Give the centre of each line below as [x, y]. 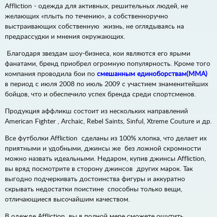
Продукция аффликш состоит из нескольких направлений [96, 111]
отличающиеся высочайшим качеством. [67, 200]
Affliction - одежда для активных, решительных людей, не [96, 6]
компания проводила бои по [51, 74]
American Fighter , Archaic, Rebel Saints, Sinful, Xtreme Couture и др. [108, 122]
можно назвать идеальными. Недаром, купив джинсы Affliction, [105, 159]
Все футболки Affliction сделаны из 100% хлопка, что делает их [106, 139]
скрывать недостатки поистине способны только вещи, [93, 189]
